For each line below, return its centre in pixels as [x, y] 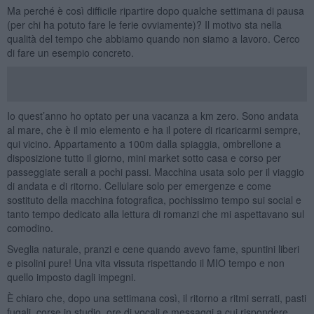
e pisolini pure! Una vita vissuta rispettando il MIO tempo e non [145, 262]
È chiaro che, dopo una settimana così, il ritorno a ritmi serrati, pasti [156, 298]
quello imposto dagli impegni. [71, 277]
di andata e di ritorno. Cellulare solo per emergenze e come [139, 185]
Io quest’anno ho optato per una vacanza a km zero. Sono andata [152, 115]
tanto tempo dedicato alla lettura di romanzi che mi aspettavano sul [155, 213]
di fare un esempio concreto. [70, 52]
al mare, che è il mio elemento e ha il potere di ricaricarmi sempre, [153, 129]
